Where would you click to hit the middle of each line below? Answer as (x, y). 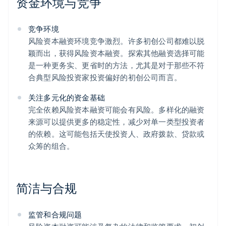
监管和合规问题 (55, 215)
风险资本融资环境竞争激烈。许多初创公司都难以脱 (117, 41)
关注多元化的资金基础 (67, 98)
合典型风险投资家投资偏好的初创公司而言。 (105, 77)
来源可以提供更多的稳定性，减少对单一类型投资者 (117, 122)
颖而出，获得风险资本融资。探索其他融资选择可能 (117, 53)
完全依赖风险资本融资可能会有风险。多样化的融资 (117, 110)
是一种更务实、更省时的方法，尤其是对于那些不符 (117, 65)
